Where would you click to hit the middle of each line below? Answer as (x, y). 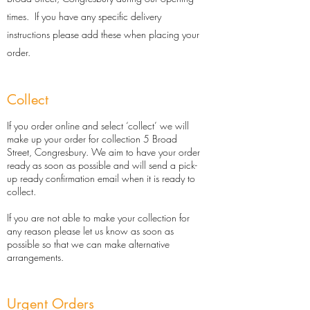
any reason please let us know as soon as (90, 231)
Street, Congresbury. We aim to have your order (103, 152)
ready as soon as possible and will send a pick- (102, 165)
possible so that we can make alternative (88, 244)
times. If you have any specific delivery (84, 17)
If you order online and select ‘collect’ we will (98, 126)
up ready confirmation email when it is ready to (101, 179)
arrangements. (35, 257)
